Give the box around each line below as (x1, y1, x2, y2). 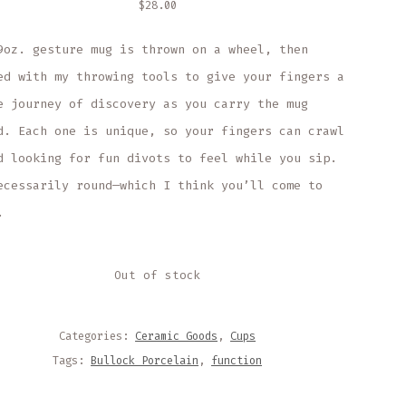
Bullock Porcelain (91, 353, 199, 368)
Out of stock (113, 267, 201, 283)
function (211, 353, 263, 368)
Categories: (59, 328, 136, 343)
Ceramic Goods (135, 328, 218, 343)
